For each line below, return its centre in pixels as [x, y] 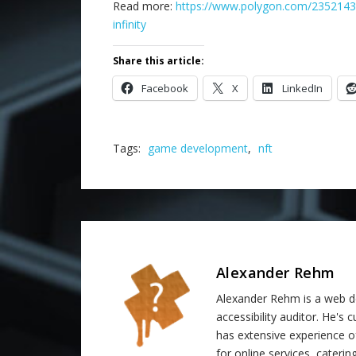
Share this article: [159, 61]
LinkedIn [302, 89]
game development [198, 149]
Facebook [165, 89]
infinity [130, 25]
